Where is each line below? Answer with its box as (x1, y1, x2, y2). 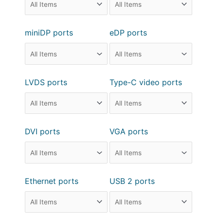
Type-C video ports (109, 77, 182, 87)
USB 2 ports (109, 176, 155, 186)
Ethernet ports (25, 176, 79, 186)
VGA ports (109, 127, 148, 137)
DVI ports (25, 127, 60, 137)
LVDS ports (25, 77, 68, 87)
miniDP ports (25, 28, 73, 38)
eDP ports (109, 28, 147, 38)
